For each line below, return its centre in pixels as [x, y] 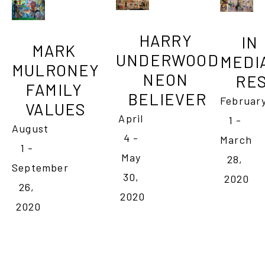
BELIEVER [167, 98]
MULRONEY [56, 70]
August [30, 128]
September [40, 167]
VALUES [56, 109]
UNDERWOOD [167, 59]
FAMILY [54, 89]
